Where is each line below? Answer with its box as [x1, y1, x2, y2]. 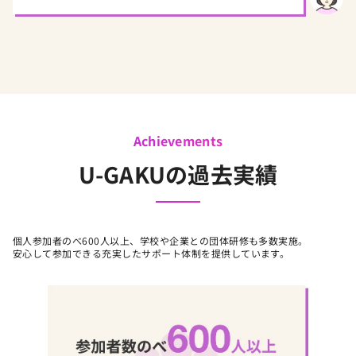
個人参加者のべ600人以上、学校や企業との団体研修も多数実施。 [13, 234, 308, 248]
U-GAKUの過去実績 [78, 158, 278, 191]
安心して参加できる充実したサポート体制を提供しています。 [13, 246, 290, 261]
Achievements [133, 131, 223, 151]
